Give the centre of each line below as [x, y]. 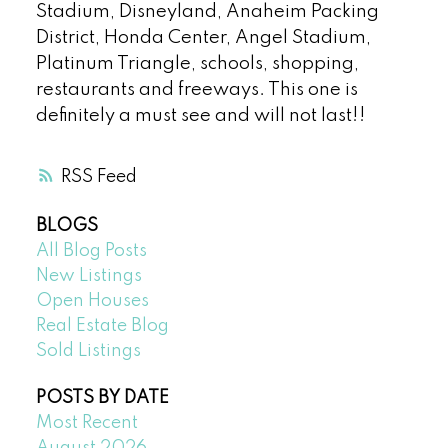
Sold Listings [88, 350]
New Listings [88, 275]
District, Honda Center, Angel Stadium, [203, 38]
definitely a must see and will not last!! [200, 116]
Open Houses [92, 300]
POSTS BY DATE [102, 398]
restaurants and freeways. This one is [196, 90]
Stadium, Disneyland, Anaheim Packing [207, 12]
